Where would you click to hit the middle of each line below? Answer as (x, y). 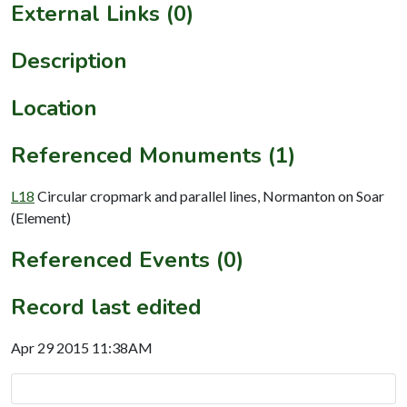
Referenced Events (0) (127, 259)
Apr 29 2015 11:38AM (82, 347)
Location (54, 108)
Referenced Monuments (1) (153, 155)
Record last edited (106, 307)
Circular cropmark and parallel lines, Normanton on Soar (211, 195)
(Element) (41, 217)
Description (69, 60)
